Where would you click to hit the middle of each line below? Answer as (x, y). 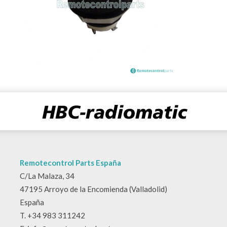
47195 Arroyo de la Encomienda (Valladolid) (93, 189)
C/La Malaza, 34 (47, 176)
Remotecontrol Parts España (70, 163)
